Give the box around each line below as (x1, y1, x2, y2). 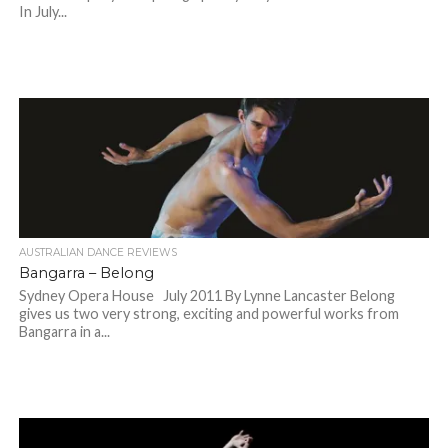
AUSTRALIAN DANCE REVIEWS (18, 246, 177, 260)
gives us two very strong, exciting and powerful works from (18, 305, 399, 323)
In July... (18, 3, 67, 21)
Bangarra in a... (18, 323, 110, 341)
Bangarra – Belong (18, 264, 154, 283)
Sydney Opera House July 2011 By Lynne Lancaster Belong (18, 287, 395, 305)
